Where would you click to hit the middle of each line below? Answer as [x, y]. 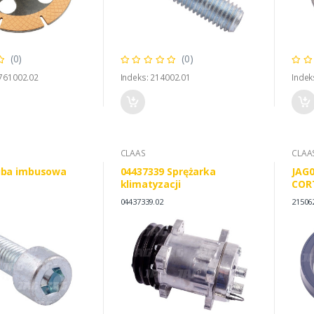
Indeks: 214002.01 [156, 78]
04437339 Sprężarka [168, 172]
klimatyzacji [150, 184]
